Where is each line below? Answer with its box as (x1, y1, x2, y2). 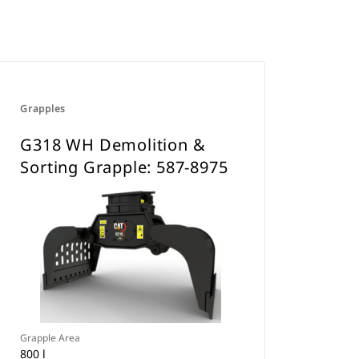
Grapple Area (20, 331, 81, 345)
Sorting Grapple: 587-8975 (20, 156, 228, 178)
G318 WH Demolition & (20, 134, 206, 155)
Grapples (20, 102, 67, 115)
